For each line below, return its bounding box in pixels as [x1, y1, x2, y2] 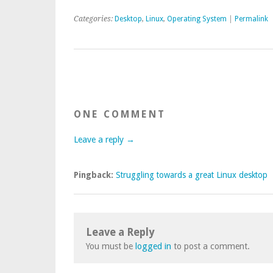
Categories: [74, 15, 115, 23]
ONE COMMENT [74, 108, 166, 120]
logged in [135, 241, 171, 251]
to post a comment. [171, 241, 250, 251]
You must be [86, 241, 135, 251]
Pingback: [74, 170, 116, 180]
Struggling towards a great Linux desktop [116, 170, 268, 180]
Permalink [235, 15, 268, 23]
